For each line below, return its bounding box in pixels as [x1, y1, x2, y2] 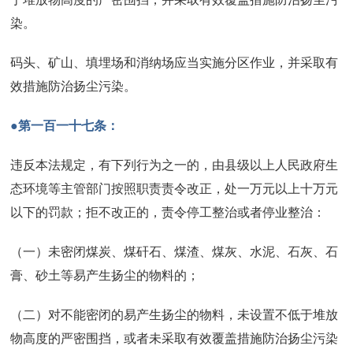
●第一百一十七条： [10, 118, 120, 132]
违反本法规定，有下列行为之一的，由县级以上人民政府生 [10, 158, 339, 172]
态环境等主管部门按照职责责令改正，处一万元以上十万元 [10, 181, 339, 195]
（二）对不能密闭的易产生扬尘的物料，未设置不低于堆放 [10, 307, 339, 321]
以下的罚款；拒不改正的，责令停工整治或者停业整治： [10, 205, 326, 219]
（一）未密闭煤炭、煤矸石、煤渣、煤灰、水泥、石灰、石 [10, 244, 339, 258]
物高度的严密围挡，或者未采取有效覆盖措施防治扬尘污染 [10, 331, 339, 345]
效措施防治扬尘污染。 [10, 79, 137, 93]
